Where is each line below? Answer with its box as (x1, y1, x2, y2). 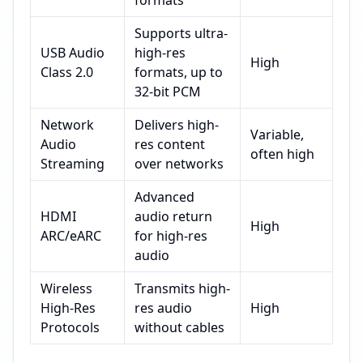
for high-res (135, 227, 207, 245)
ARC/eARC (41, 227, 101, 245)
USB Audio (41, 44, 105, 62)
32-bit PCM (135, 83, 201, 100)
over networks (135, 155, 224, 173)
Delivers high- (135, 116, 219, 134)
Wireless (41, 280, 92, 297)
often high (250, 145, 314, 163)
